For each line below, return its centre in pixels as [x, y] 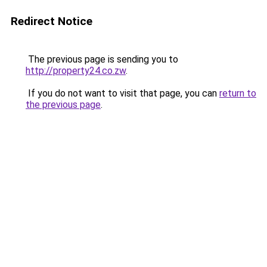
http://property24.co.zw [76, 71]
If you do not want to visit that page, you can [122, 93]
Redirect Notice [52, 21]
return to [238, 93]
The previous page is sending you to [102, 59]
